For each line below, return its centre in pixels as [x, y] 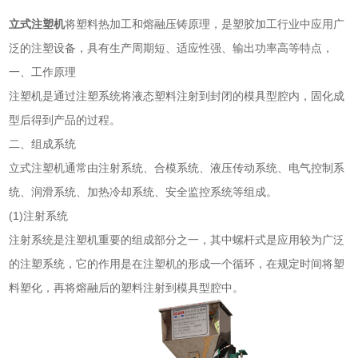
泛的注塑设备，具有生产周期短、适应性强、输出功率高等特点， [171, 48]
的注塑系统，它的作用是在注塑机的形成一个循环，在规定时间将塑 [177, 263]
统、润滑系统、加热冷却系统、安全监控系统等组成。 [143, 191]
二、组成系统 [43, 143]
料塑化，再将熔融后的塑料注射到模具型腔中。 [127, 287]
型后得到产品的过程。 [65, 119]
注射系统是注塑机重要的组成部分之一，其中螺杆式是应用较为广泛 [177, 239]
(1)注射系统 [39, 215]
